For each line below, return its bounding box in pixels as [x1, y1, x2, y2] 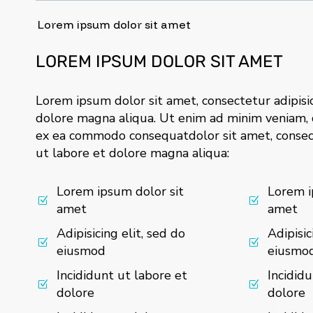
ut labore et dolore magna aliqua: [36, 145, 229, 162]
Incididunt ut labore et [57, 267, 187, 284]
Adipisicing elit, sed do [57, 225, 185, 242]
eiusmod [57, 242, 105, 260]
